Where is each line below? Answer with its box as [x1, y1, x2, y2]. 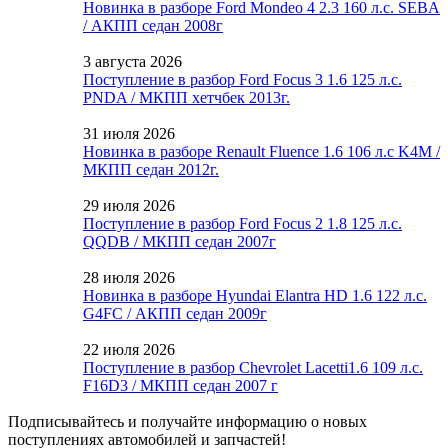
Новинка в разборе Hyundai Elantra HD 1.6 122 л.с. [83, 286, 427, 304]
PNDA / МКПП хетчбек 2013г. [83, 88, 290, 106]
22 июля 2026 [83, 340, 175, 358]
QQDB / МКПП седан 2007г [83, 232, 276, 250]
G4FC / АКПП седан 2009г [83, 304, 267, 322]
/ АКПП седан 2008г [83, 16, 223, 34]
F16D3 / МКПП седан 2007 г [83, 376, 278, 394]
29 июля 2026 [83, 196, 175, 214]
